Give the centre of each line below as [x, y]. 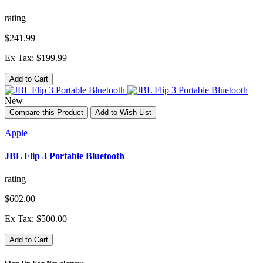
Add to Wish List [123, 112]
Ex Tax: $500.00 [36, 219]
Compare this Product [46, 112]
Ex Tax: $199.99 [36, 58]
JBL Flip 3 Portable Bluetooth [65, 156]
